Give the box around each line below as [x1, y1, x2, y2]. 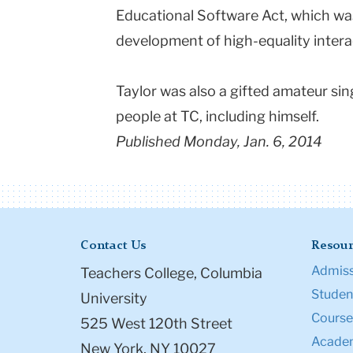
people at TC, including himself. [116, 108, 319, 125]
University [80, 290, 147, 307]
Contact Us [80, 240, 146, 253]
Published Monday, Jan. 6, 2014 [116, 133, 322, 150]
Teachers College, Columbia [80, 265, 262, 282]
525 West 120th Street [80, 315, 232, 333]
